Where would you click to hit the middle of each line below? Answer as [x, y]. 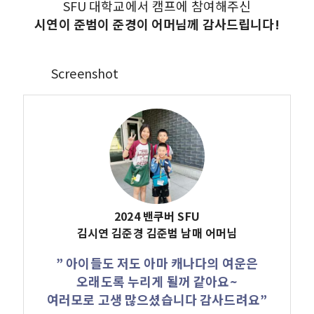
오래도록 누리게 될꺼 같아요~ [157, 281]
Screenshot [85, 73]
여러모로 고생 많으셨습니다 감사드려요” [157, 299]
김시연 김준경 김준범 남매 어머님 [157, 232]
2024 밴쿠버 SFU [157, 216]
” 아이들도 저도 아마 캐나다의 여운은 [157, 262]
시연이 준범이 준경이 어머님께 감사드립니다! [157, 23]
